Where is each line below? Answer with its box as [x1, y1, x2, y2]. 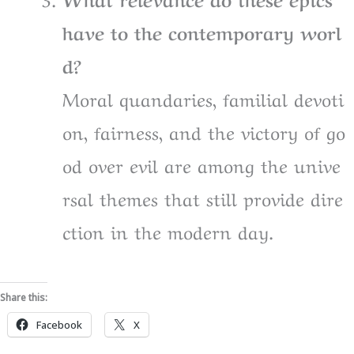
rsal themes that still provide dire [62, 183, 343, 211]
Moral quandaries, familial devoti [62, 84, 344, 111]
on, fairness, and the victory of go [62, 117, 345, 145]
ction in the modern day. [62, 217, 273, 244]
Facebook [36, 318, 82, 333]
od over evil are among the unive [62, 150, 341, 178]
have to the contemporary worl [62, 17, 341, 45]
